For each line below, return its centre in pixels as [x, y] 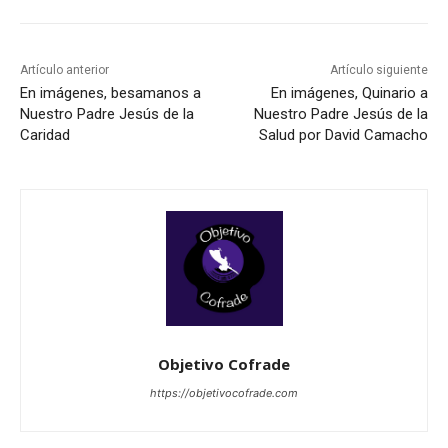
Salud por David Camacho [343, 134]
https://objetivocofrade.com [224, 393]
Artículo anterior [64, 69]
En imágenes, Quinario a [349, 92]
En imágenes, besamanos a [110, 92]
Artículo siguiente [378, 69]
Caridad [45, 134]
